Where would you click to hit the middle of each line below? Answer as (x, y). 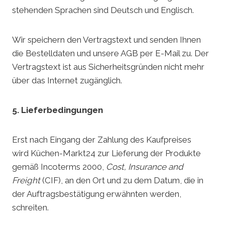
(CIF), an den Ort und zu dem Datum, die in (122, 181)
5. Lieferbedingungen (58, 110)
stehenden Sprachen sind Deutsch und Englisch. (103, 10)
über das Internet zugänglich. (67, 81)
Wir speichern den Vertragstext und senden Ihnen (106, 40)
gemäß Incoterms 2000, (59, 167)
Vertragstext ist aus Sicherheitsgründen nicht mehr (108, 67)
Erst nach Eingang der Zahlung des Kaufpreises (102, 140)
